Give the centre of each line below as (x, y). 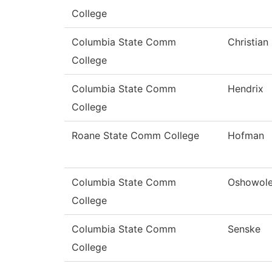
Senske (244, 229)
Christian (248, 42)
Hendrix (246, 89)
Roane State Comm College (135, 136)
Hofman (246, 136)
